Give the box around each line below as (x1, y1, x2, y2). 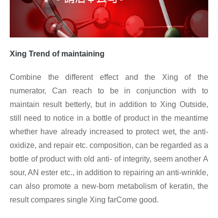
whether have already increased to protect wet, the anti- (10, 127, 208, 136)
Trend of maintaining (29, 50, 105, 58)
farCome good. (108, 196, 159, 204)
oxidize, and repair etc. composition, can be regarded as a (10, 141, 208, 150)
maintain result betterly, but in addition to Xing (10, 100, 180, 109)
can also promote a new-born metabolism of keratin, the (10, 182, 208, 191)
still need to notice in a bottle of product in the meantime (10, 114, 208, 123)
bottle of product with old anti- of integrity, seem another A (10, 155, 208, 163)
